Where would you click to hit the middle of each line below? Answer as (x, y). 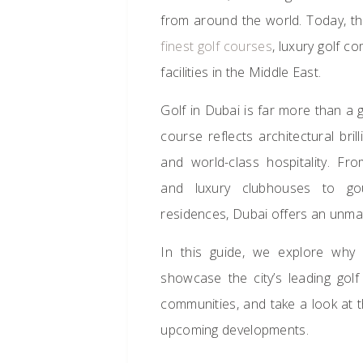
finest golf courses (216, 46)
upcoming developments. (235, 330)
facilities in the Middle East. (241, 72)
